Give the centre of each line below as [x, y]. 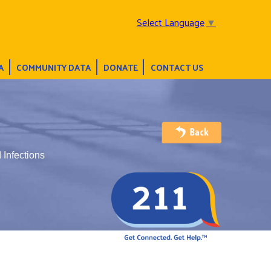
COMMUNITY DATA [53, 67]
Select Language [170, 22]
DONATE [120, 67]
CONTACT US [177, 67]
